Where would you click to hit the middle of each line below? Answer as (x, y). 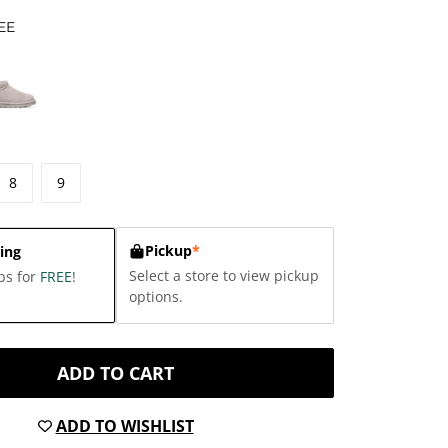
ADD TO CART (115, 373)
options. (155, 296)
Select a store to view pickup (223, 275)
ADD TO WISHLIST (124, 426)
